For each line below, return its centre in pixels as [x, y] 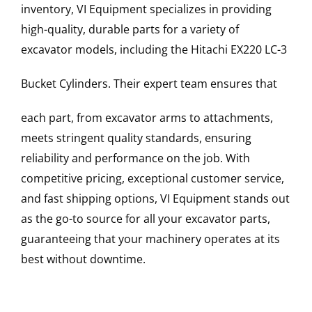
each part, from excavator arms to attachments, [147, 118]
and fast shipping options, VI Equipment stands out [155, 199]
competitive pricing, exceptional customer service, [152, 179]
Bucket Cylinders [64, 84]
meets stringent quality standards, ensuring [136, 138]
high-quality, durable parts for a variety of [130, 30]
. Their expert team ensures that [192, 84]
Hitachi [209, 50]
